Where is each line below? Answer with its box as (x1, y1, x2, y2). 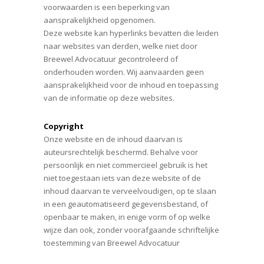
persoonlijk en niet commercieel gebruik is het (44, 160, 207, 170)
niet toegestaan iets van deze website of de (44, 173, 201, 183)
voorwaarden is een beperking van (44, 2, 170, 12)
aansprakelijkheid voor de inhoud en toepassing (44, 80, 218, 90)
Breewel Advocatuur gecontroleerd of (44, 54, 178, 64)
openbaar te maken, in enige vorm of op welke (44, 212, 210, 222)
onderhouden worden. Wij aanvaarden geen (44, 67, 204, 77)
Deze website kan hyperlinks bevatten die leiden (44, 28, 219, 38)
